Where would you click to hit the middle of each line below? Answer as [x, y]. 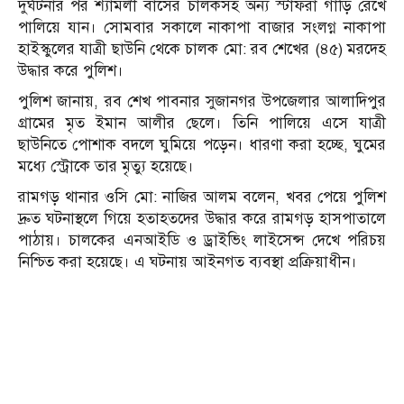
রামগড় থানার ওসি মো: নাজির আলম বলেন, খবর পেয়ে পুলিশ [202, 197]
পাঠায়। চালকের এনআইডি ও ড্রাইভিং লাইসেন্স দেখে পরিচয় [202, 241]
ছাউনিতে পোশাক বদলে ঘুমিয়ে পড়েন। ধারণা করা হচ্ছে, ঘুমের [202, 145]
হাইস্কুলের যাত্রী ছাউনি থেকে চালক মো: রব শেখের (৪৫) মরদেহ [202, 50]
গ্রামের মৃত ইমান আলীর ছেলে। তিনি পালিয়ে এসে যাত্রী [202, 124]
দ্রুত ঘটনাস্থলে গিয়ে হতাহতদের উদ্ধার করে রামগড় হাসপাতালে [202, 219]
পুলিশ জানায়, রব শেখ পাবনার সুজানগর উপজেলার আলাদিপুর [202, 102]
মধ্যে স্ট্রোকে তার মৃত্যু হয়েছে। [106, 167]
